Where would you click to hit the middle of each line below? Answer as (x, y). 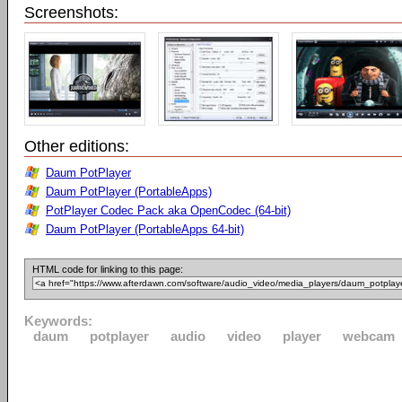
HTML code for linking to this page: (108, 269)
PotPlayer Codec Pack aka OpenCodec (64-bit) (168, 210)
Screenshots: (71, 13)
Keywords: (58, 321)
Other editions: (77, 146)
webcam (369, 336)
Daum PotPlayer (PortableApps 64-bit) (145, 229)
